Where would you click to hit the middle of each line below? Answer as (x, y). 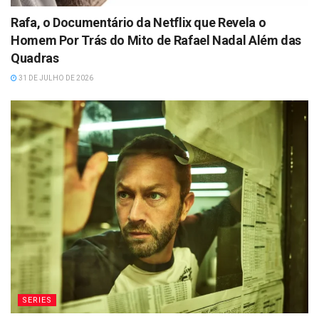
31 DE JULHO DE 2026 (55, 78)
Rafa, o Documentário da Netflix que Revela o (138, 22)
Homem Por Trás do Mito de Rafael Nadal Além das (156, 40)
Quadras (35, 58)
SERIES (37, 300)
